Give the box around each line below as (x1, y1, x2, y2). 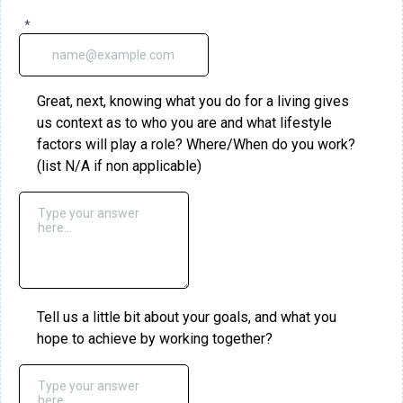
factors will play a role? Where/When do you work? (37, 136, 355, 153)
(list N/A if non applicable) (37, 157, 201, 175)
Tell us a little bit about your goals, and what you (37, 309, 336, 326)
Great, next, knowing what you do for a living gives (37, 93, 349, 110)
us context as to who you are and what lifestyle (37, 114, 332, 131)
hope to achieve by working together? (37, 330, 273, 347)
